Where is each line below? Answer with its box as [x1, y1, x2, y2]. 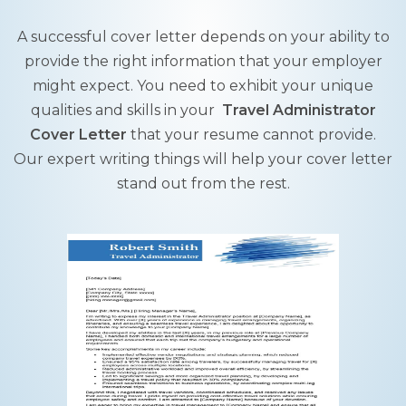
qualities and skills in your [30, 101, 222, 119]
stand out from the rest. [116, 175, 290, 192]
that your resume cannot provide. [127, 126, 376, 143]
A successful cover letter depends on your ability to [16, 28, 390, 45]
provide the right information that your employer [24, 53, 382, 70]
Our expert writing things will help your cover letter [14, 150, 392, 168]
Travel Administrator [221, 101, 376, 119]
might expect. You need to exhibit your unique [33, 77, 373, 94]
